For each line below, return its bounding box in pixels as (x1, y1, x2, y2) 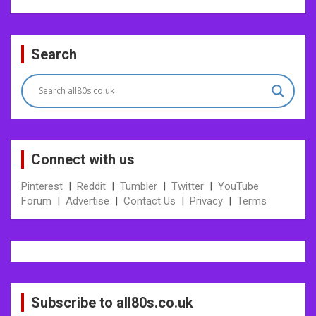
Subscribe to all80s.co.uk (31, 293, 193, 311)
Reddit (77, 179, 106, 193)
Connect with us (31, 150, 135, 168)
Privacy (190, 194, 223, 207)
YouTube (218, 179, 259, 193)
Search (31, 45, 77, 63)
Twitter (171, 179, 204, 193)
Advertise (66, 194, 109, 207)
